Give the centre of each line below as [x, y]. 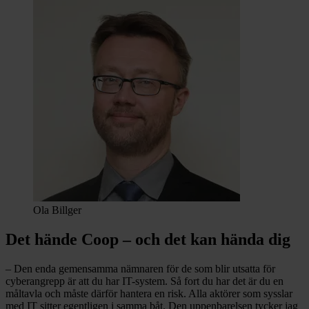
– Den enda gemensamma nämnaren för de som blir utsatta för [140, 269]
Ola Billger [57, 210]
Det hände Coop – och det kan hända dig [148, 240]
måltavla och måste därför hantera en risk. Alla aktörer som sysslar [149, 294]
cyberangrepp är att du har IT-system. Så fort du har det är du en [144, 281]
